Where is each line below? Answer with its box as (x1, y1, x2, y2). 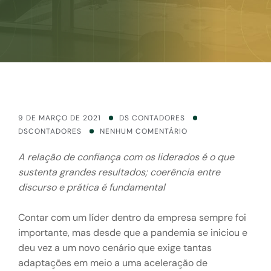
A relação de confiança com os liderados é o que (18, 151, 234, 163)
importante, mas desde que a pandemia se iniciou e (18, 226, 247, 239)
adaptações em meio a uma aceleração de (18, 256, 207, 269)
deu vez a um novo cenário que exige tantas (18, 241, 212, 254)
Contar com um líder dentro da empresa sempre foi (18, 211, 246, 224)
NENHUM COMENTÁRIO (100, 126, 188, 136)
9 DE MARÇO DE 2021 (18, 113, 101, 123)
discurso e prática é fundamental (18, 181, 170, 194)
